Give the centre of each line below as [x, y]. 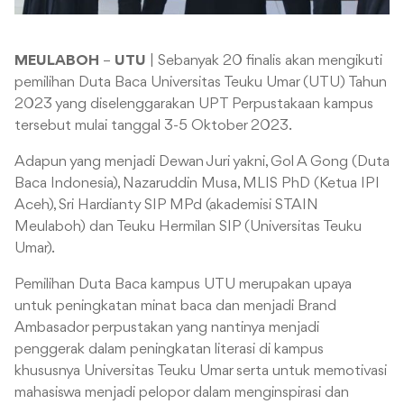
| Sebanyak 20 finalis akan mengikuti [264, 61]
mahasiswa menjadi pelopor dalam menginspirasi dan [182, 393]
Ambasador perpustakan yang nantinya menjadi [167, 328]
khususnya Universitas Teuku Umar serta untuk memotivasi [201, 372]
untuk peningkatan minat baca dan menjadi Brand [175, 307]
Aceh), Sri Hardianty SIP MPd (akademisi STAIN [166, 206]
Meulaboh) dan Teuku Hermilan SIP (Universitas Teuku [188, 227]
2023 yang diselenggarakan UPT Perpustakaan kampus [194, 105]
